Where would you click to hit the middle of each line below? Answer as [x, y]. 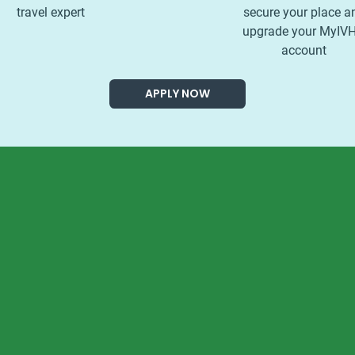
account [304, 50]
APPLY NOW [177, 93]
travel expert [51, 12]
